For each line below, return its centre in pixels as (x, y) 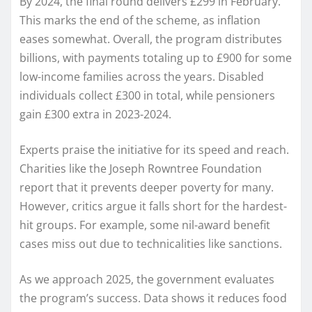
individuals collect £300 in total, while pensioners (147, 95)
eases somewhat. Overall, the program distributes (151, 39)
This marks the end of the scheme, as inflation (140, 20)
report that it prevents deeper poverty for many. (147, 187)
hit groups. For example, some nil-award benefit (145, 225)
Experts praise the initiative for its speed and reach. (154, 149)
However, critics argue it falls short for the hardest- (153, 206)
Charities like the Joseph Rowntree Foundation (141, 168)
